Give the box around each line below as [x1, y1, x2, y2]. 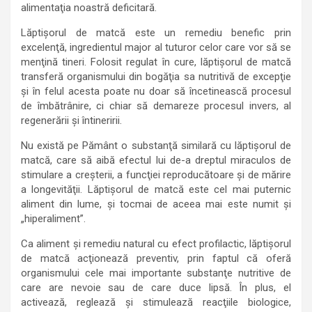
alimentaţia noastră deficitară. [21, 1, 157, 14]
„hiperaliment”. [21, 212, 86, 225]
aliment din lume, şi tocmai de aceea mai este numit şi [21, 198, 291, 210]
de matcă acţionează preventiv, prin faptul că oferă [21, 252, 291, 265]
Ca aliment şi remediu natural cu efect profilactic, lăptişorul [21, 237, 291, 250]
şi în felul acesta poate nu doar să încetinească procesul [21, 85, 291, 97]
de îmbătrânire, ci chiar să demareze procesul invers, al [21, 100, 291, 112]
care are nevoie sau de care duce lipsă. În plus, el [21, 281, 291, 294]
